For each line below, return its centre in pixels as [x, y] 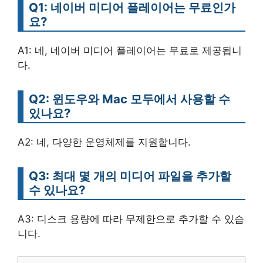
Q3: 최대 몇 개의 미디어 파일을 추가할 [130, 176]
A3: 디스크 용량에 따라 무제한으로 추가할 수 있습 [131, 219]
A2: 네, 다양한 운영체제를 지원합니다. [104, 142]
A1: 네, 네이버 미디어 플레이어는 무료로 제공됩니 [130, 51]
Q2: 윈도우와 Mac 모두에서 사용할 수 [129, 99]
